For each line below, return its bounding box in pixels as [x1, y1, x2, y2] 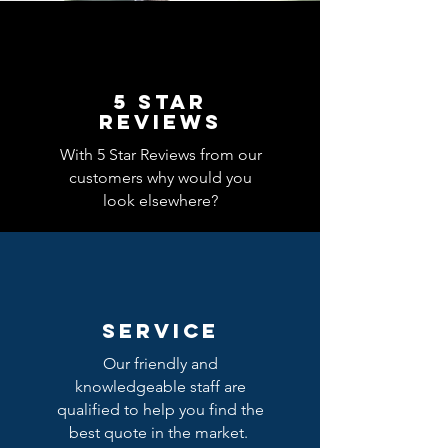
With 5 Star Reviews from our [59, 145, 262, 164]
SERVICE [101, 318, 219, 343]
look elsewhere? [103, 191, 218, 210]
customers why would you [69, 168, 252, 187]
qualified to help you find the [57, 400, 264, 419]
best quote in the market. [69, 423, 252, 442]
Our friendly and [103, 354, 218, 373]
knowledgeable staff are [75, 377, 246, 396]
